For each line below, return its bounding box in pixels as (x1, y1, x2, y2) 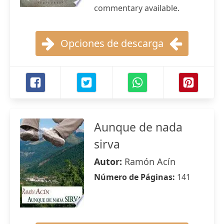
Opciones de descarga (60, 36, 163, 50)
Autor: (94, 155, 124, 167)
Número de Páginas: (94, 171, 177, 182)
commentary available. (94, 2, 179, 13)
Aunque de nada (94, 119, 182, 135)
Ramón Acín (124, 155, 175, 167)
